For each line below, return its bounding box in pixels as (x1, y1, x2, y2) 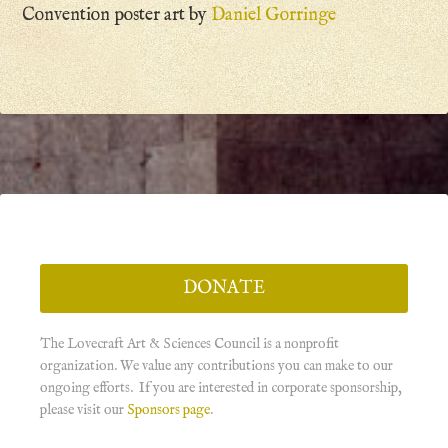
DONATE (183, 277, 265, 301)
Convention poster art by (22, 4, 212, 28)
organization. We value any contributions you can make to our (40, 357, 393, 376)
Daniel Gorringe (211, 4, 337, 28)
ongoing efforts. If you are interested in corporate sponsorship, (40, 379, 402, 398)
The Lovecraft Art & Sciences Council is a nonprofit (40, 335, 339, 354)
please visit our (40, 401, 127, 420)
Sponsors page (127, 401, 210, 420)
